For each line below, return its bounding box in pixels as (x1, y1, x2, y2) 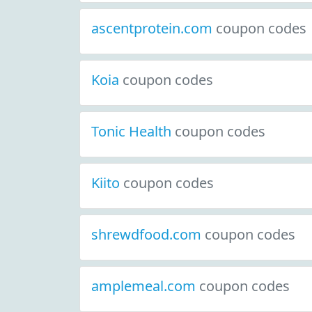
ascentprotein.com (91, 19, 216, 38)
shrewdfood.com (91, 225, 205, 244)
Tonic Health (91, 122, 175, 141)
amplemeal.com (91, 276, 199, 295)
